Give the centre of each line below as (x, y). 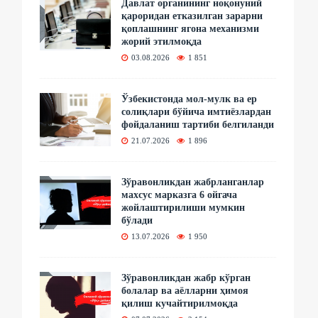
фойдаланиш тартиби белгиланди (198, 124)
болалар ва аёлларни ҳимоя (185, 290)
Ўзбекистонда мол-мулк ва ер (190, 99)
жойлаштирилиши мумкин (183, 207)
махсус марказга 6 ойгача (180, 194)
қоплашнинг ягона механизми (191, 28)
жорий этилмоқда (162, 41)
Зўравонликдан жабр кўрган (186, 278)
